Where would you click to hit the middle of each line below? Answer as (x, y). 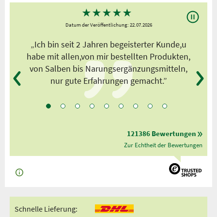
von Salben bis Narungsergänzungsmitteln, (108, 69)
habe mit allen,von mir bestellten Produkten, (108, 57)
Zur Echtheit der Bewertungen (163, 145)
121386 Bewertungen (162, 134)
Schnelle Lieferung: (46, 209)
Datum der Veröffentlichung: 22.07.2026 (108, 25)
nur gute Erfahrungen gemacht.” (108, 81)
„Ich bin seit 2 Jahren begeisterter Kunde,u (108, 45)
